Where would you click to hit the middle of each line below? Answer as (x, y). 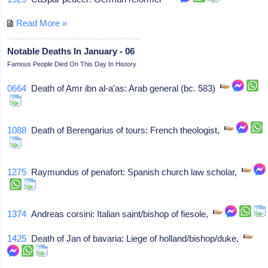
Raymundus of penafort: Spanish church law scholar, (134, 172)
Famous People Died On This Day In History (72, 64)
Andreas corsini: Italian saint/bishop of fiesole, (120, 214)
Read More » (42, 23)
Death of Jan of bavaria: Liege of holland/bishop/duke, (135, 238)
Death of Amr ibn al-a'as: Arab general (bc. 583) (124, 88)
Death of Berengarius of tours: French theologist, (126, 130)
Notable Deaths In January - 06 (71, 51)
